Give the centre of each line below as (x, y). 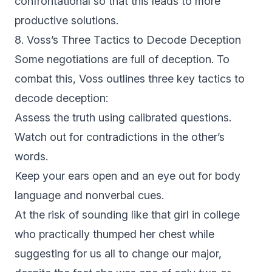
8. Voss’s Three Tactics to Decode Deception (129, 40)
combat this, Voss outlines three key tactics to (130, 79)
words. (31, 157)
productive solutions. (66, 21)
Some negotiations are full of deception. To (122, 59)
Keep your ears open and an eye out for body (127, 176)
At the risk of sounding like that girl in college (127, 215)
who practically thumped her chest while (114, 234)
